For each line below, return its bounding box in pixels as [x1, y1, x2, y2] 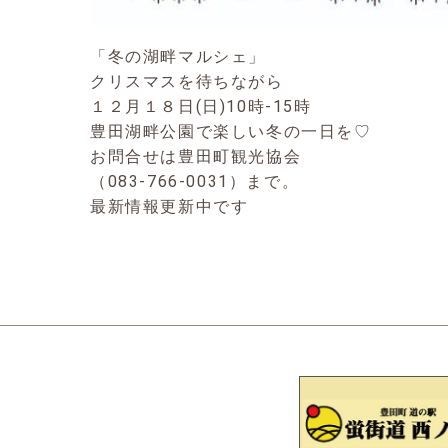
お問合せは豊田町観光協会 [90, 147, 302, 167]
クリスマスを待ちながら [90, 72, 284, 92]
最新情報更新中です [90, 197, 249, 217]
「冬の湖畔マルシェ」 [90, 47, 266, 67]
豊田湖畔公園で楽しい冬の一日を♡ [90, 122, 372, 142]
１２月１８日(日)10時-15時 [90, 97, 312, 117]
